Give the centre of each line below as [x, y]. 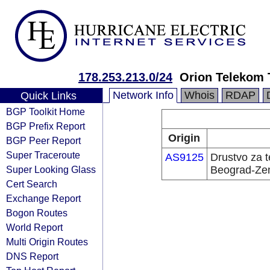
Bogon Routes [37, 213]
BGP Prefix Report [46, 126]
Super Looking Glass [51, 169]
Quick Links [48, 96]
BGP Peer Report [43, 140]
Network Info [143, 95]
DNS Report [32, 256]
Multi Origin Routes [47, 242]
